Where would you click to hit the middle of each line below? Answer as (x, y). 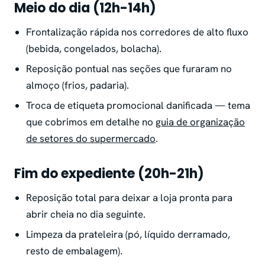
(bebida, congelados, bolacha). (94, 49)
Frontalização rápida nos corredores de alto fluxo (137, 32)
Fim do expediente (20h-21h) (109, 174)
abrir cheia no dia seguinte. (86, 214)
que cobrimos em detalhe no (91, 122)
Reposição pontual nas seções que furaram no (129, 69)
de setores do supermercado (91, 139)
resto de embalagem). (74, 251)
